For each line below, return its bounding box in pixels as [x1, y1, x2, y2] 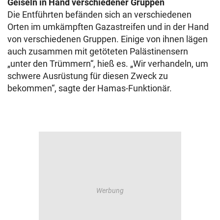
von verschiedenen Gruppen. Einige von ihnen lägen [7, 34, 208, 45]
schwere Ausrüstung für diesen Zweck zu [7, 71, 168, 82]
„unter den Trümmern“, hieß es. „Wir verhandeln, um [7, 58, 208, 69]
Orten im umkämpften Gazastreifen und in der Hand [7, 22, 209, 32]
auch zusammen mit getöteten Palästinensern [7, 46, 188, 57]
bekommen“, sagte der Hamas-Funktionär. [7, 83, 172, 94]
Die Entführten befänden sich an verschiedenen [7, 9, 192, 20]
